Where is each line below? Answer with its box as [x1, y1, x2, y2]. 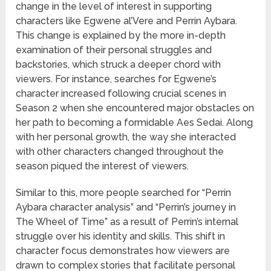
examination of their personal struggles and [16, 44, 212, 56]
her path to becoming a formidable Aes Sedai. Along [16, 117, 253, 129]
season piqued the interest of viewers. [16, 160, 189, 172]
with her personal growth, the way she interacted [16, 131, 237, 143]
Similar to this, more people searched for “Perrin [16, 187, 232, 199]
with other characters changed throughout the [16, 146, 224, 158]
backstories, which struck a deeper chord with [16, 59, 221, 71]
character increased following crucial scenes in [16, 88, 227, 100]
